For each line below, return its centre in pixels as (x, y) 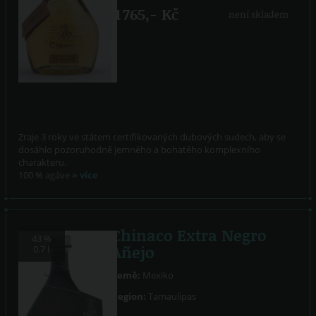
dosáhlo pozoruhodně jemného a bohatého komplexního (140, 150)
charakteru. (43, 163)
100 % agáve (45, 175)
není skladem (258, 14)
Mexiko (157, 275)
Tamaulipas (171, 296)
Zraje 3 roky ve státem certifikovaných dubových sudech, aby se (152, 137)
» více (85, 175)
